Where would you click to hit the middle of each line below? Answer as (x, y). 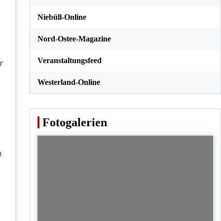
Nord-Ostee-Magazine (74, 39)
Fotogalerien (74, 122)
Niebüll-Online (62, 17)
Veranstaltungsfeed (69, 60)
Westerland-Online (69, 82)
